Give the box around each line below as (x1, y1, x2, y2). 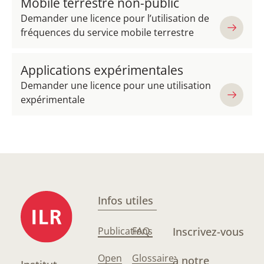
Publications (97, 225, 153, 237)
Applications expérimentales (21, 62, 183, 78)
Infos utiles (97, 193, 153, 207)
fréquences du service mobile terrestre (21, 26, 194, 39)
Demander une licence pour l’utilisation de (21, 12, 209, 25)
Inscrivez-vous (173, 225, 245, 239)
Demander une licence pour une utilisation (21, 79, 211, 92)
